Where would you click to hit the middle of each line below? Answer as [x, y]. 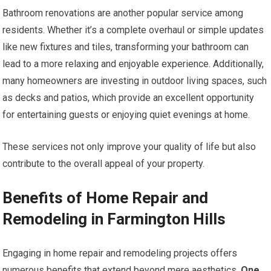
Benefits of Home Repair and [106, 198]
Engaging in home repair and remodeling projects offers [120, 253]
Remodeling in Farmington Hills [114, 219]
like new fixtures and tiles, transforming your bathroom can [126, 47]
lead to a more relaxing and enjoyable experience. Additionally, [133, 64]
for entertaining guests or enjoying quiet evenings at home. [126, 114]
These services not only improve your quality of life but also [129, 146]
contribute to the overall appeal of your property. [104, 163]
